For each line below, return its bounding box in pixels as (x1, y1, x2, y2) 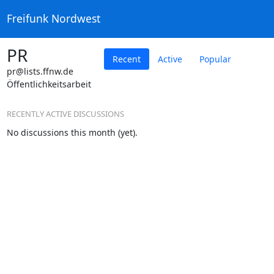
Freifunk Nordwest (6, 11, 100, 26)
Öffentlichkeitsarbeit (6, 78, 91, 90)
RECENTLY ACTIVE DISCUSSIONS (6, 108, 124, 119)
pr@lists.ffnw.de (6, 65, 73, 77)
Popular (199, 53, 231, 65)
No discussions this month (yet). (6, 127, 138, 138)
